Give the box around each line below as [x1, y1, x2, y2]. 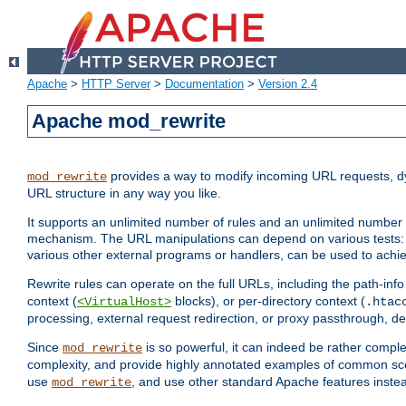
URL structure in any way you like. [27, 186, 221, 201]
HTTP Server [82, 77, 150, 92]
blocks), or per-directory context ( [171, 294, 365, 309]
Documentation [165, 77, 244, 92]
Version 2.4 [258, 77, 317, 92]
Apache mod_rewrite [32, 110, 227, 133]
